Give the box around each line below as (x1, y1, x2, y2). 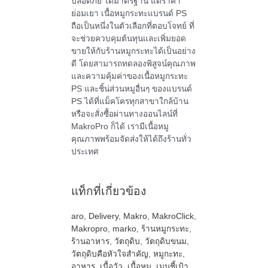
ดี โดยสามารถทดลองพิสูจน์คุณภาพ (71, 59, 196, 69)
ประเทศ (71, 147, 99, 157)
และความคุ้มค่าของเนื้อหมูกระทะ (71, 72, 188, 81)
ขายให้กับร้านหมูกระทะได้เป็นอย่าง (71, 47, 196, 56)
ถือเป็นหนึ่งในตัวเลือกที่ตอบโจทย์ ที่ (71, 22, 194, 31)
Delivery (88, 212, 118, 221)
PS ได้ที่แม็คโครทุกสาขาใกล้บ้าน (71, 97, 188, 106)
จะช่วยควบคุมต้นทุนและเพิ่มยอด (71, 34, 186, 44)
